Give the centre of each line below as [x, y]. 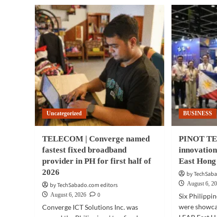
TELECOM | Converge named [96, 139]
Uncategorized [64, 113]
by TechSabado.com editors [84, 185]
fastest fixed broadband [84, 150]
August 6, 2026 [68, 195]
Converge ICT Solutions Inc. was [90, 207]
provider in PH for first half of [97, 161]
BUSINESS [198, 113]
